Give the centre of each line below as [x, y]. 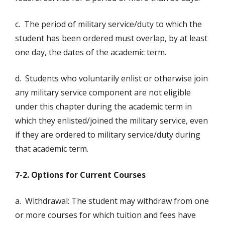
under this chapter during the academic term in [103, 107]
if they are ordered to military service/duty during [108, 135]
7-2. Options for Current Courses [80, 175]
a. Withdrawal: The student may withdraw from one [112, 201]
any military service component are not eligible [103, 93]
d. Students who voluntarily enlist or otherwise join [111, 79]
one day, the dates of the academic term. [91, 52]
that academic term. [52, 149]
